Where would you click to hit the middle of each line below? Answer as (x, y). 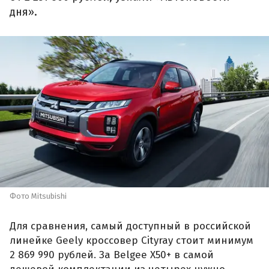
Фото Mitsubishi (38, 196)
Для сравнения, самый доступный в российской (130, 226)
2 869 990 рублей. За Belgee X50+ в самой (112, 255)
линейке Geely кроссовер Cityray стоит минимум (131, 240)
